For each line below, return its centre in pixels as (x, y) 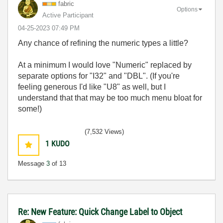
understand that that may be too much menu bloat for (110, 98)
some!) (30, 109)
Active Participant (68, 15)
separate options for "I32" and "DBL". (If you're (99, 76)
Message (32, 163)
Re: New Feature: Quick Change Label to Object (100, 212)
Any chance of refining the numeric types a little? (103, 43)
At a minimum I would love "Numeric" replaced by (105, 65)
